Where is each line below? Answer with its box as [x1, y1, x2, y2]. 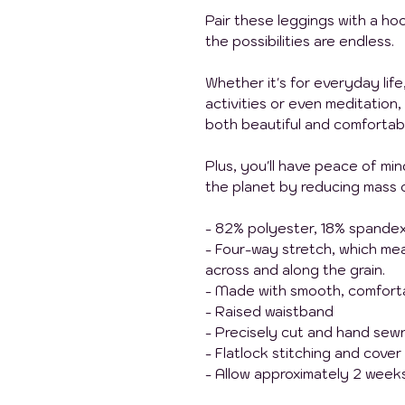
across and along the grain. [205, 261, 385, 278]
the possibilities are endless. [205, 33, 394, 50]
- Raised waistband [205, 303, 334, 320]
